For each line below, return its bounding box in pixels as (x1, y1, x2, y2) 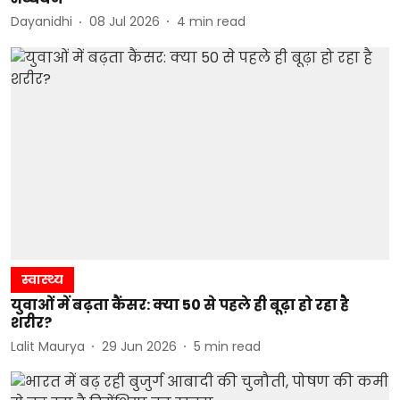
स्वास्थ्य (21, 271, 63, 288)
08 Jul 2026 (89, 12, 160, 30)
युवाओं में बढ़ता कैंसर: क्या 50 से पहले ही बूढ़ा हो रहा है (11, 295, 349, 315)
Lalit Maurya (11, 337, 85, 355)
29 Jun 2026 (102, 337, 177, 355)
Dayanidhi (11, 12, 72, 30)
